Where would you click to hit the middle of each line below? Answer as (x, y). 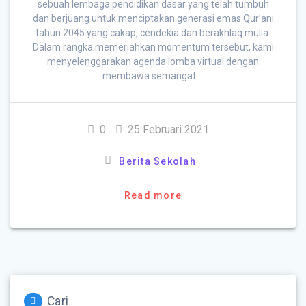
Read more (153, 196)
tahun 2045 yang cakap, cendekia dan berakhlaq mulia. (153, 33)
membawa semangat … (153, 76)
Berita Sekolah (157, 162)
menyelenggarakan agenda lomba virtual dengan (153, 62)
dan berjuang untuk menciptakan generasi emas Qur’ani (153, 19)
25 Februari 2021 (168, 130)
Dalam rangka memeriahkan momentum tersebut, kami (153, 47)
